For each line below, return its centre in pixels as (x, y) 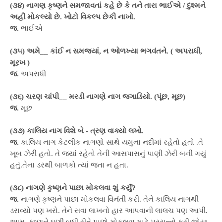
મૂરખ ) (20, 62)
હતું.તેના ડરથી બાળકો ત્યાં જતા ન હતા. (69, 165)
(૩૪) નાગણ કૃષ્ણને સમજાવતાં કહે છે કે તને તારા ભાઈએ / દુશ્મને (108, 5)
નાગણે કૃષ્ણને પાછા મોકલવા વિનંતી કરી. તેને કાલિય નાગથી (110, 199)
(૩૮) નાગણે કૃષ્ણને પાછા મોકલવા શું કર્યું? (73, 188)
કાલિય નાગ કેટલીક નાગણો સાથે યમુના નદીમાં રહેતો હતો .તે (111, 142)
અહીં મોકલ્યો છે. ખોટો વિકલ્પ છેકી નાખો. (73, 17)
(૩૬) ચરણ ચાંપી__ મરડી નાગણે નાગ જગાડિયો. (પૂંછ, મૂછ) (98, 97)
